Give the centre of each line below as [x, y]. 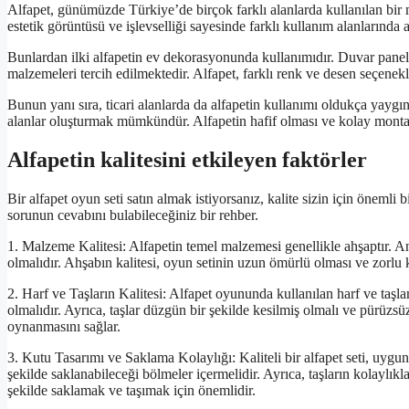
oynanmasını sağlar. [64, 326]
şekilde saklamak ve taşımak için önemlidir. [131, 390]
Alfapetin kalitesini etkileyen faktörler [187, 159]
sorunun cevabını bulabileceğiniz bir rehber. [133, 215]
